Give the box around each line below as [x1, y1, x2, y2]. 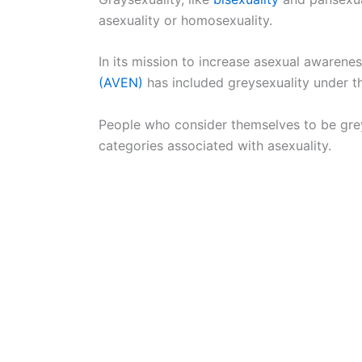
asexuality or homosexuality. [99, 11, 272, 28]
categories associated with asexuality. [99, 137, 331, 154]
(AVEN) [99, 74, 143, 91]
